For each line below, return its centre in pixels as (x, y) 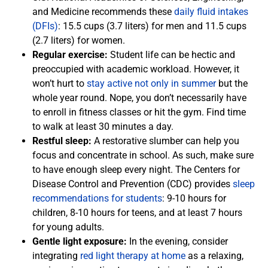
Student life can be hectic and (173, 55)
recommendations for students (97, 199)
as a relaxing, (214, 256)
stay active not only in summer (151, 84)
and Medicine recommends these (103, 12)
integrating (56, 256)
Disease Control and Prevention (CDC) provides (133, 184)
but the (232, 84)
